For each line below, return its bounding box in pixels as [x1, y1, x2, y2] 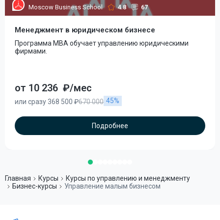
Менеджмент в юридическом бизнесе [15, 26, 155, 34]
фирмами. [15, 47, 47, 55]
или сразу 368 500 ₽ [15, 97, 79, 106]
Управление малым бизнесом [64, 182, 161, 190]
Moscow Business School [28, 3, 103, 11]
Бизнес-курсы [12, 182, 57, 190]
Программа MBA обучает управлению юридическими [15, 39, 189, 47]
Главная [5, 174, 31, 182]
